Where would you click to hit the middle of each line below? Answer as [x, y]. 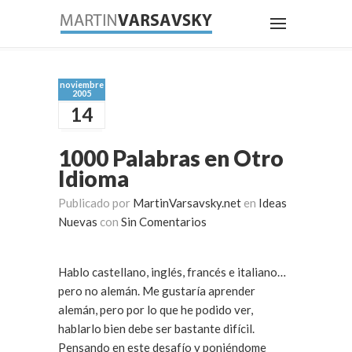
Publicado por [95, 203]
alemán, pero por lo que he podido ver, [156, 310]
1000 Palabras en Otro [171, 158]
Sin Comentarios [164, 222]
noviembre [82, 84]
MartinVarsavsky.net [187, 203]
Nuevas [78, 222]
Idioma [93, 178]
